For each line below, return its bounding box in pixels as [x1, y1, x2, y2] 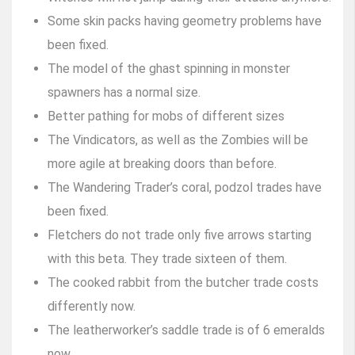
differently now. [48, 299, 136, 315]
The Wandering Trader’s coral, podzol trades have [48, 180, 322, 196]
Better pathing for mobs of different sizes [48, 109, 284, 124]
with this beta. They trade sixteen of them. [48, 251, 287, 267]
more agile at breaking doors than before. [48, 156, 277, 172]
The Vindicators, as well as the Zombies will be [48, 132, 308, 148]
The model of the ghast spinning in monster [48, 61, 290, 77]
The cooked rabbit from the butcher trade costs [48, 275, 319, 291]
